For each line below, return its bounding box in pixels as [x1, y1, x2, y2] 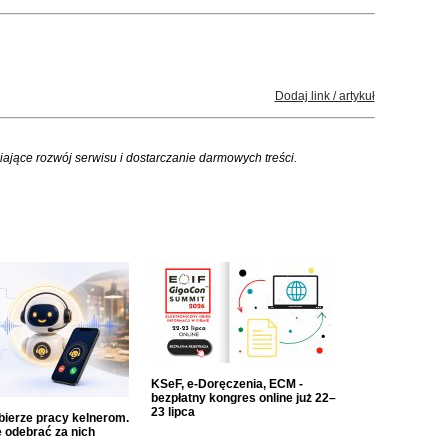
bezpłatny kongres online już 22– [150, 391, 336, 405]
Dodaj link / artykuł [274, 89, 375, 103]
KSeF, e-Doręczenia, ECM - [150, 377, 303, 391]
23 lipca [150, 405, 195, 419]
